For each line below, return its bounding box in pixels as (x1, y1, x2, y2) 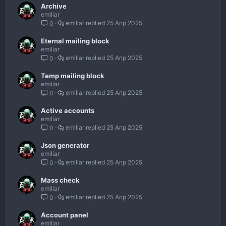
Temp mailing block (41, 72, 104, 80)
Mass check (41, 176, 80, 185)
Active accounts (41, 106, 94, 115)
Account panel (41, 211, 88, 219)
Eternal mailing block (41, 37, 109, 45)
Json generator (41, 141, 89, 150)
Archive (41, 2, 67, 11)
